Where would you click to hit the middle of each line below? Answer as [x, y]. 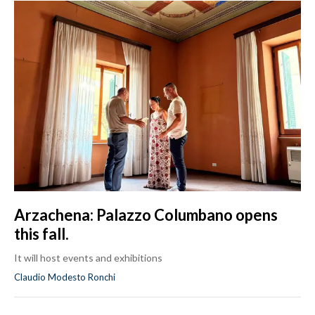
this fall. [41, 234]
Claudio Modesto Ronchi [65, 277]
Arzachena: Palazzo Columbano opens [146, 215]
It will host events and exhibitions [88, 258]
